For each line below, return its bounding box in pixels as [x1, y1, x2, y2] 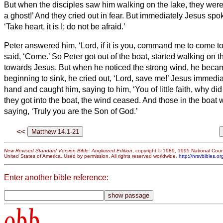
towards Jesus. [4, 63, 59, 72]
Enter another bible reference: [4, 173, 109, 182]
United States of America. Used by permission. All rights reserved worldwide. [4, 153, 179, 159]
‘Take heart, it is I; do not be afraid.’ [4, 22, 125, 31]
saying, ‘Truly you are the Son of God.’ [4, 107, 138, 115]
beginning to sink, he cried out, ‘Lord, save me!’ [4, 74, 171, 83]
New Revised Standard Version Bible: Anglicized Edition [4, 148, 132, 154]
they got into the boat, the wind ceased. [4, 96, 142, 105]
